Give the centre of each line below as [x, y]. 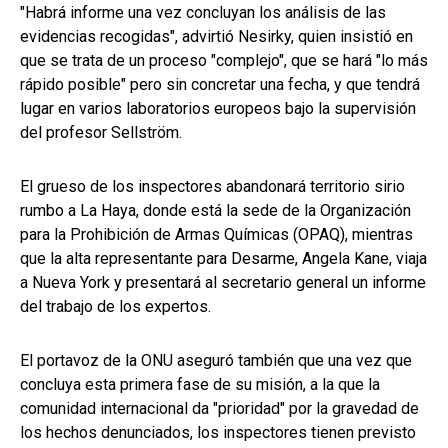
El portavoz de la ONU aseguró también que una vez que [216, 361]
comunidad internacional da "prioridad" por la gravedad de [219, 409]
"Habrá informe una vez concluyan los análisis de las [203, 13]
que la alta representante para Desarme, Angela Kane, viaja [223, 259]
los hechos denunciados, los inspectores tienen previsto [218, 433]
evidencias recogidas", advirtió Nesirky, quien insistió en [216, 37]
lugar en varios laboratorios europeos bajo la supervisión [218, 109]
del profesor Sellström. [101, 133]
